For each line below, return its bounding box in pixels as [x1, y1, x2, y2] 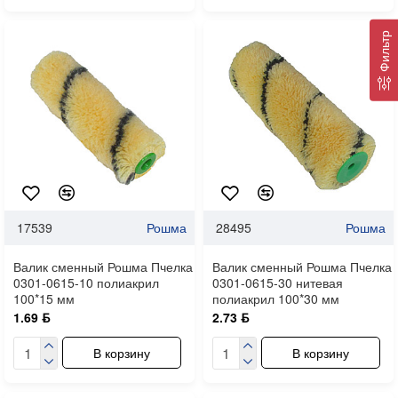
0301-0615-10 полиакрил [13, 273, 159, 291]
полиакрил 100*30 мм [211, 289, 339, 307]
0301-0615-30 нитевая [211, 273, 343, 291]
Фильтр [375, 29, 393, 72]
